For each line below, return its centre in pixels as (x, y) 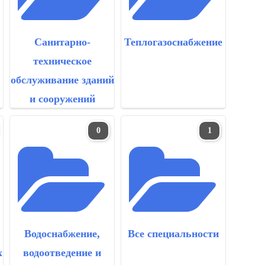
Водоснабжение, (62, 234)
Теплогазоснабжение (173, 42)
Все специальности (173, 234)
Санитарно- (62, 42)
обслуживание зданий (62, 80)
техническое (62, 61)
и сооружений (62, 99)
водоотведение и (62, 253)
